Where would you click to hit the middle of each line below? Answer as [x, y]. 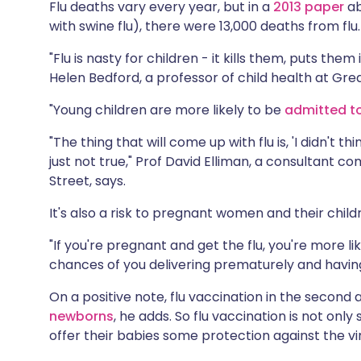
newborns [81, 316]
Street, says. [87, 181]
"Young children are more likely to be [167, 110]
